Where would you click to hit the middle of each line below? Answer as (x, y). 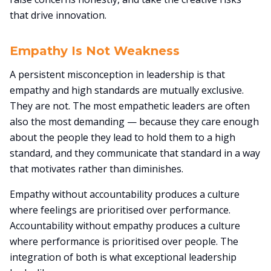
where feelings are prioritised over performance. (120, 210)
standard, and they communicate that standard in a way (135, 153)
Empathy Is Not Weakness (95, 51)
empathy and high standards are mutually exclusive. (127, 90)
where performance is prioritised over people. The (124, 241)
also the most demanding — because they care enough (134, 122)
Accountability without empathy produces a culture (125, 226)
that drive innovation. (58, 15)
